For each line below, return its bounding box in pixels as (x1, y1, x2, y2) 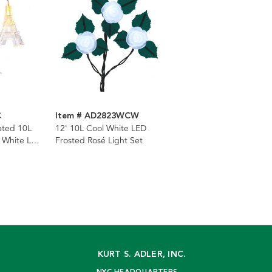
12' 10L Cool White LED (55, 122, 146, 135)
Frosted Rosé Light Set (55, 134, 143, 148)
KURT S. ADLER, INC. (97, 248, 186, 262)
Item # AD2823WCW (55, 109, 139, 123)
